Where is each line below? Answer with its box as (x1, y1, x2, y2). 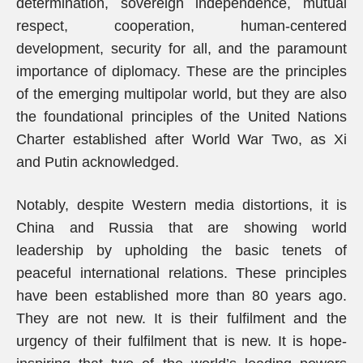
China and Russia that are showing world (16, 220, 347, 236)
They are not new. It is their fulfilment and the (16, 310, 347, 327)
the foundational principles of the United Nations (16, 109, 347, 125)
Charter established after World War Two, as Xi (16, 131, 347, 147)
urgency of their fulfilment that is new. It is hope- (16, 333, 347, 349)
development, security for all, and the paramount (16, 41, 347, 57)
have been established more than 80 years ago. (16, 288, 347, 304)
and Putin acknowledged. (16, 154, 179, 170)
